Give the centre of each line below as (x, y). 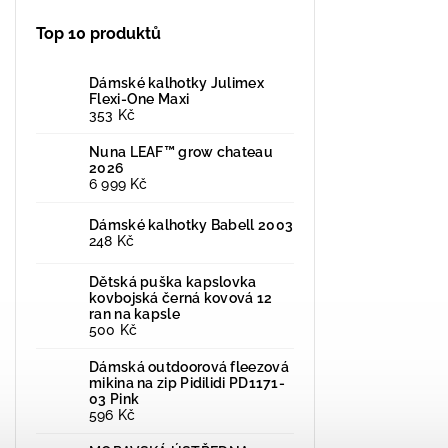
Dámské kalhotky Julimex (176, 82)
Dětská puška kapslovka (173, 281)
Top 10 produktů (98, 34)
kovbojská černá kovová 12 (181, 297)
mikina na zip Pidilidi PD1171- (187, 382)
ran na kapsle (134, 313)
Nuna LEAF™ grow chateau (181, 151)
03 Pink (114, 398)
